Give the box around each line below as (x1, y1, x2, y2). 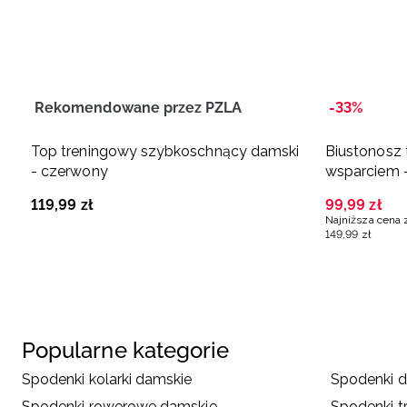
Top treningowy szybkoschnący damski (31, 142, 300, 160)
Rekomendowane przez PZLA (35, 98, 243, 116)
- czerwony (31, 162, 108, 180)
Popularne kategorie (22, 336, 230, 363)
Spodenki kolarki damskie (22, 370, 193, 388)
